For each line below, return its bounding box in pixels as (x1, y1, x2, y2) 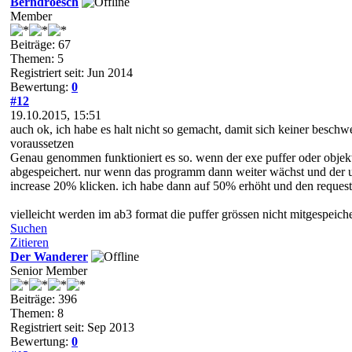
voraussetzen (10, 136, 74, 150)
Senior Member (10, 263, 87, 277)
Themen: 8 (10, 306, 64, 320)
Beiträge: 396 (10, 291, 77, 306)
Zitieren (10, 235, 49, 249)
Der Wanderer (10, 249, 88, 263)
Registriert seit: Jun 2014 (10, 65, 133, 79)
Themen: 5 (10, 51, 64, 65)
